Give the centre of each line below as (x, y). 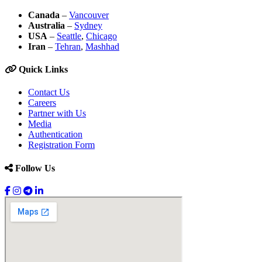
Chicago (101, 36)
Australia (46, 25)
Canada (44, 15)
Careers (42, 103)
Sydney (88, 25)
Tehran (68, 46)
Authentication (55, 135)
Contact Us (49, 92)
